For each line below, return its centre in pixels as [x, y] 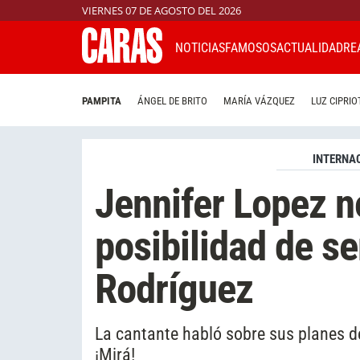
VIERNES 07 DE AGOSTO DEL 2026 [162, 10]
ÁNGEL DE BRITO [172, 101]
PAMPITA [102, 101]
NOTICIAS [200, 47]
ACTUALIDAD [310, 47]
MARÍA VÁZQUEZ [259, 101]
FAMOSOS [251, 47]
